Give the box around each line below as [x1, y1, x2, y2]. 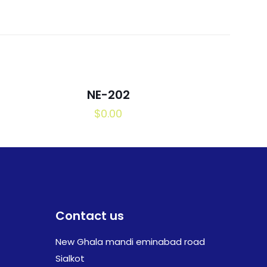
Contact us [55, 207, 124, 224]
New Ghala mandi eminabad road [55, 235, 205, 248]
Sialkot [55, 252, 85, 265]
